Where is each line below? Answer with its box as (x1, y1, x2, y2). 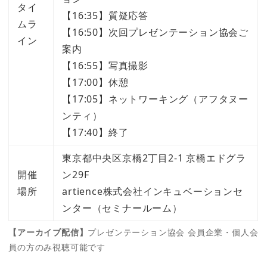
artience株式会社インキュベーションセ (62, 184, 243, 198)
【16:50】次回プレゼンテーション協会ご (62, 25, 249, 39)
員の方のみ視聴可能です (8, 241, 105, 253)
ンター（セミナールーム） (62, 201, 182, 215)
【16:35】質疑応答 (62, 8, 149, 22)
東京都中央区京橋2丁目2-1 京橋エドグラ (62, 151, 247, 164)
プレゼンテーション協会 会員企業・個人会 (88, 226, 259, 238)
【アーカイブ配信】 (8, 226, 88, 238)
